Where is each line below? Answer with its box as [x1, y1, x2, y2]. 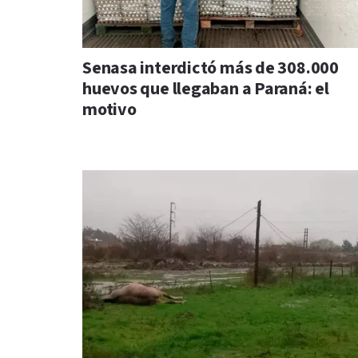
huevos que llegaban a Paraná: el [82, 78, 329, 101]
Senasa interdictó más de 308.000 [82, 57, 339, 81]
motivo [82, 98, 137, 122]
